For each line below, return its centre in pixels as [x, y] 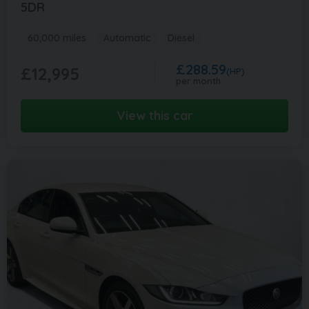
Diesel [181, 38]
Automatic [127, 38]
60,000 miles [57, 38]
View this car [154, 115]
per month [198, 80]
